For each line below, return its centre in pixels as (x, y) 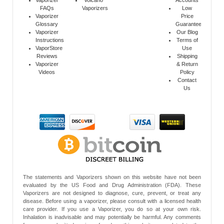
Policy (187, 72)
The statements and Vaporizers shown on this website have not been (112, 177)
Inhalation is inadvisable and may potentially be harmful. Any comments (112, 217)
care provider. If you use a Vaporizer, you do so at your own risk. (112, 209)
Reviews (47, 56)
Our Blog (187, 32)
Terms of (187, 40)
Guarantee (189, 24)
